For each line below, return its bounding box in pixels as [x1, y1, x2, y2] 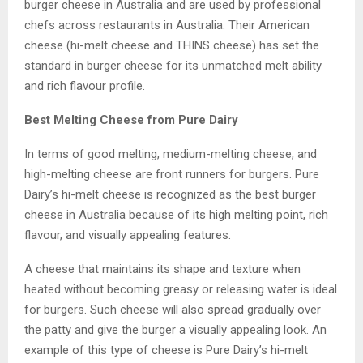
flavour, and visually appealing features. [24, 227, 231, 242]
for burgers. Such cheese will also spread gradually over [24, 301, 321, 317]
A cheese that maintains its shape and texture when [24, 261, 301, 276]
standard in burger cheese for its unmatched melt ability [24, 58, 322, 73]
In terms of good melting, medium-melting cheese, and [24, 146, 317, 161]
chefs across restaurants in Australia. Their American [24, 17, 310, 32]
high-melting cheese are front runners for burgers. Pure [24, 166, 319, 181]
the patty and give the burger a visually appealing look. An [24, 322, 327, 337]
